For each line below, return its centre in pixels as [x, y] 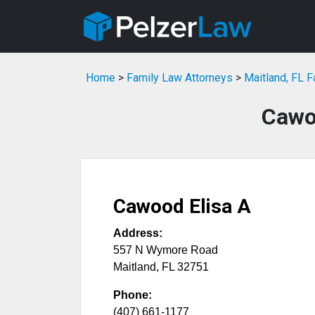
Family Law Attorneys [180, 78]
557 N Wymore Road [166, 250]
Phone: [133, 295]
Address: [138, 233]
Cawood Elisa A [182, 207]
